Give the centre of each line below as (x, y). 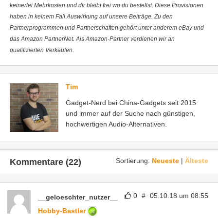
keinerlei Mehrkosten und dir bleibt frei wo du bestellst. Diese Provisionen (107, 5)
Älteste (197, 161)
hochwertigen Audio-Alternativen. (116, 124)
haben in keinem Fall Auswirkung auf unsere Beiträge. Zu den (91, 17)
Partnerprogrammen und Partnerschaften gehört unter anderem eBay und (107, 28)
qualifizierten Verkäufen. (42, 50)
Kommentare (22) (45, 162)
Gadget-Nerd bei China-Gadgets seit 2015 (131, 103)
